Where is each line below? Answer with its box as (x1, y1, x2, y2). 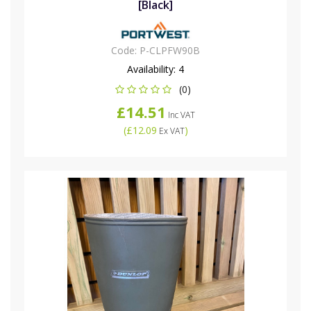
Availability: (127, 62, 178, 76)
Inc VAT (165, 109, 195, 121)
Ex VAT (156, 125, 185, 137)
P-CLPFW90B (140, 44, 200, 58)
